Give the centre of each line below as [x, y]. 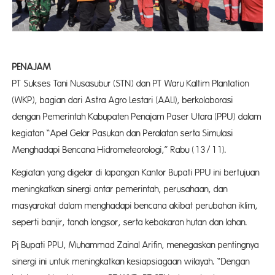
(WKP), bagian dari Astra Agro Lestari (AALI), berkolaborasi [123, 100]
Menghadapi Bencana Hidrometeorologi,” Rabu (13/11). [119, 150]
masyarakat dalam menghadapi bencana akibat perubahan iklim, [135, 206]
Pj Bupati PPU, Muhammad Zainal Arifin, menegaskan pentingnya [136, 245]
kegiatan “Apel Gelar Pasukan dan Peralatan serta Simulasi [123, 133]
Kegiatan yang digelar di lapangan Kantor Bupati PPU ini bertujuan [136, 172]
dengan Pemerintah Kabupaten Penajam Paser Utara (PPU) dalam [137, 117]
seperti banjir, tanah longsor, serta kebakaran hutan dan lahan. [130, 222]
